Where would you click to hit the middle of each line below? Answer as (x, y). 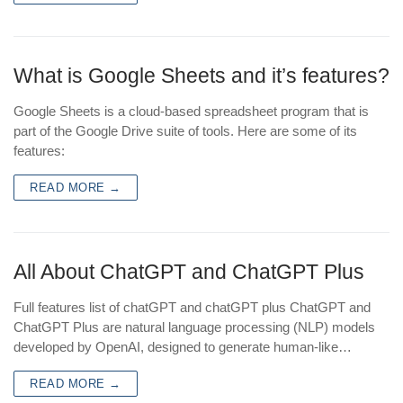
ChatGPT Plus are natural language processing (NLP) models (194, 327)
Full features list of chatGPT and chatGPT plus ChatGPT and (192, 308)
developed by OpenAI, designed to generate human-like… (183, 347)
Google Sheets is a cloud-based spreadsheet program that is (191, 112)
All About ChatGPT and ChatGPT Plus (189, 273)
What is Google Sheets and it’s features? (201, 76)
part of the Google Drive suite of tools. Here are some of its (185, 131)
